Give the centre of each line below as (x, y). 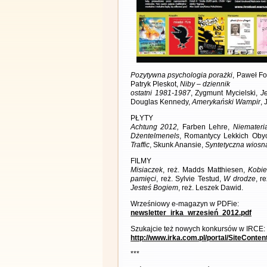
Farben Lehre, (206, 127)
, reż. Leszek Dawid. (211, 188)
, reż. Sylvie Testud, (190, 179)
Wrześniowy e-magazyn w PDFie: (185, 204)
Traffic (140, 145)
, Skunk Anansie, (177, 145)
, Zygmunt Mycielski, (225, 93)
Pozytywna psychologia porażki (182, 75)
